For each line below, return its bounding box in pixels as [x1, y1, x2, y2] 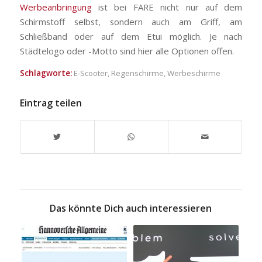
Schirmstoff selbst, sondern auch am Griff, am [19, 15, 243, 27]
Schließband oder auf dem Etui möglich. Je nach [19, 30, 243, 42]
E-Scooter [73, 67, 108, 78]
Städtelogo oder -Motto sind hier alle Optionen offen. [19, 44, 234, 57]
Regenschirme [111, 67, 164, 78]
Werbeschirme [167, 67, 220, 78]
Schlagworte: [19, 67, 72, 78]
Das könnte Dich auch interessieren [50, 201, 212, 215]
